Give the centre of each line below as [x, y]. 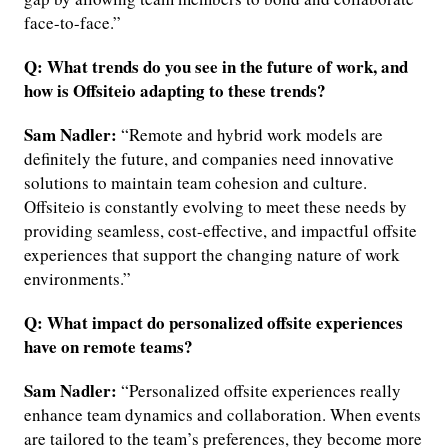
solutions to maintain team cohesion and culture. [195, 183]
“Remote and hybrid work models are [250, 135]
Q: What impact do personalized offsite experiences [213, 323]
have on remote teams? [108, 347]
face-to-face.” [72, 23]
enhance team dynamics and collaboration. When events [222, 415]
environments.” [77, 279]
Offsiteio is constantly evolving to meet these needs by [215, 207]
